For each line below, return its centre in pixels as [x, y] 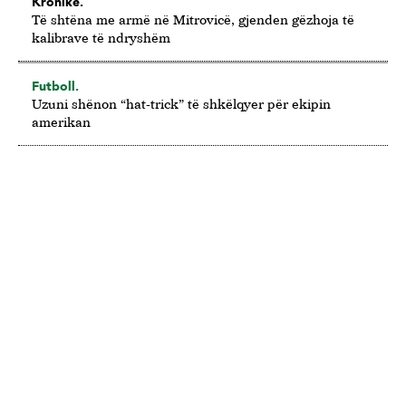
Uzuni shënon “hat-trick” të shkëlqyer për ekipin [181, 104]
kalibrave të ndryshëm [101, 38]
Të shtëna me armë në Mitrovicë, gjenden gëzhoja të [193, 20]
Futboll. [55, 87]
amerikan [61, 122]
